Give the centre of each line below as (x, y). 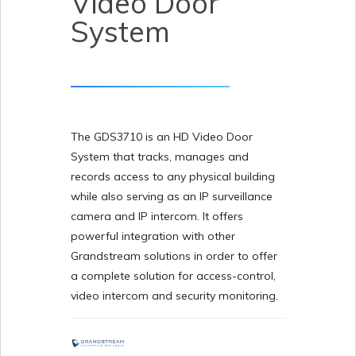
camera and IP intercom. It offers (157, 216)
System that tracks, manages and (160, 157)
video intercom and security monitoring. (174, 296)
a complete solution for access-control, (173, 276)
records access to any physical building (173, 176)
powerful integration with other (153, 236)
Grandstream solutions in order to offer (174, 256)
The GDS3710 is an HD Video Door (162, 137)
